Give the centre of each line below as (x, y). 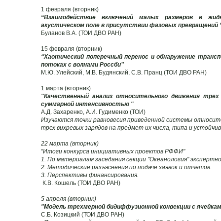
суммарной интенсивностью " (87, 104)
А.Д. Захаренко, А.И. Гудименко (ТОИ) (93, 112)
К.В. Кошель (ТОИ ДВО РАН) (81, 183)
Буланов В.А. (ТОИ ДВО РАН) (81, 33)
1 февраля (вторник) (70, 9)
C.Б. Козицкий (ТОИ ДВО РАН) (83, 214)
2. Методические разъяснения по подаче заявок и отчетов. (126, 167)
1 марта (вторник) (66, 88)
